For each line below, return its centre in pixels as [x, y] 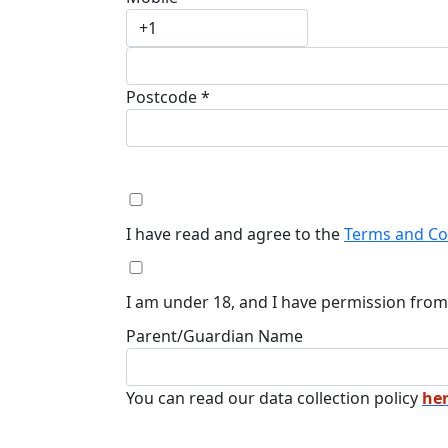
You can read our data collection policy [274, 397]
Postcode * [168, 96]
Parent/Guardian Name [214, 335]
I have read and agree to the [235, 233]
